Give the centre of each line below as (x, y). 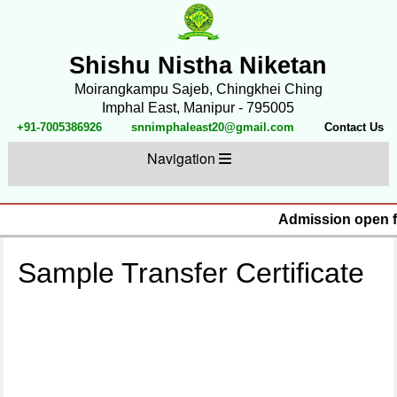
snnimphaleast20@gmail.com (211, 128)
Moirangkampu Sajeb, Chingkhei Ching (198, 90)
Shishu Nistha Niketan (198, 65)
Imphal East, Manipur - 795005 (198, 108)
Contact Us (353, 128)
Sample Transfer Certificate (191, 273)
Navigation (183, 159)
